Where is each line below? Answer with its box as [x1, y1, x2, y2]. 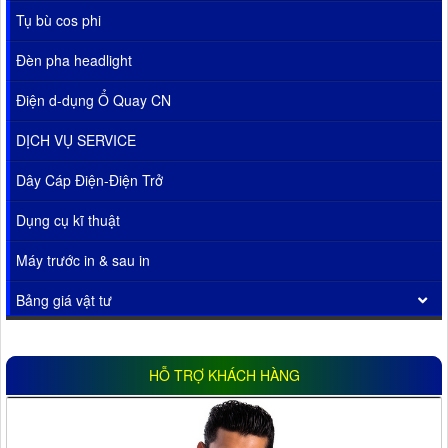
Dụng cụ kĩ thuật [16, 209, 120, 230]
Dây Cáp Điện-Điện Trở [16, 169, 163, 190]
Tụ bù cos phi [16, 9, 101, 30]
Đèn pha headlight [16, 49, 132, 70]
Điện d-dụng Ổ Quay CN [16, 89, 171, 110]
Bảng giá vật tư [16, 289, 112, 310]
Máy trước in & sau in [16, 249, 150, 270]
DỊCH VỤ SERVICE [16, 129, 136, 150]
